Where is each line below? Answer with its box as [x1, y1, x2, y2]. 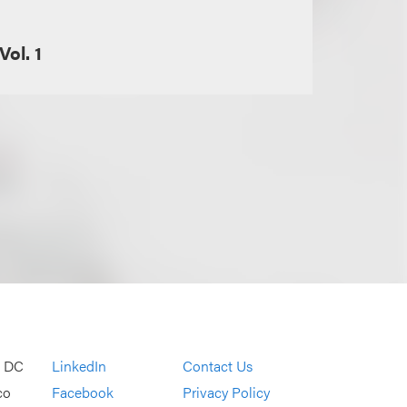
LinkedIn [52, 355, 107, 377]
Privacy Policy [182, 382, 270, 403]
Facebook [52, 382, 114, 403]
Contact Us [182, 355, 253, 377]
